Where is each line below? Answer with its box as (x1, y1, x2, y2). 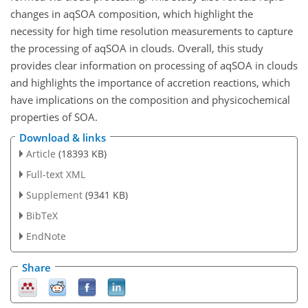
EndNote (25, 229, 66, 243)
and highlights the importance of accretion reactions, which (10, 75, 290, 89)
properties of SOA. (10, 109, 98, 124)
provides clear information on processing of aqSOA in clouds (10, 58, 298, 72)
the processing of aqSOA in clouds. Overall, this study (10, 41, 263, 55)
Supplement (25, 188, 82, 201)
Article (25, 147, 56, 161)
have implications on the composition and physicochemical (10, 92, 290, 107)
